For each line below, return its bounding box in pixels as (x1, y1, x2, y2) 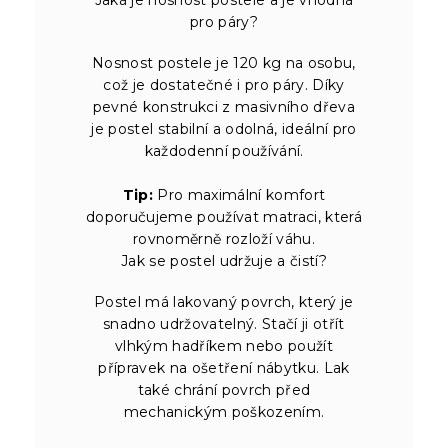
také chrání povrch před (137, 380, 311, 399)
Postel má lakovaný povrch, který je (94, 292, 354, 311)
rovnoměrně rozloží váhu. (133, 229, 315, 248)
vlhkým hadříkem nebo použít (115, 336, 333, 355)
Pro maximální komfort (153, 185, 326, 204)
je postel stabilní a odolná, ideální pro (91, 119, 357, 138)
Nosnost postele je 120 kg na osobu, (92, 53, 356, 72)
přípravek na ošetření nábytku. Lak (98, 358, 350, 377)
